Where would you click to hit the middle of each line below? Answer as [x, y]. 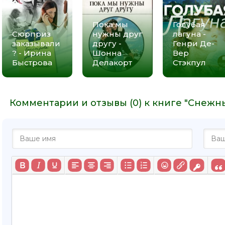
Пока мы [110, 24]
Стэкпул [189, 62]
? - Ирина [32, 53]
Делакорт [112, 62]
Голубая [189, 24]
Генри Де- [194, 43]
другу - [107, 43]
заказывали [36, 43]
